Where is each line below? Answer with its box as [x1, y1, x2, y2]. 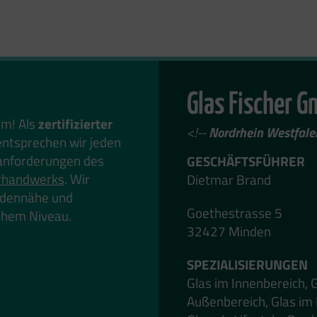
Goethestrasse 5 [187, 202, 282, 223]
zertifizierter [38, 113, 113, 134]
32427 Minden [187, 220, 271, 241]
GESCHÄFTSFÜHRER [187, 151, 305, 171]
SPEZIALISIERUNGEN [187, 253, 308, 275]
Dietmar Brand [187, 169, 271, 190]
